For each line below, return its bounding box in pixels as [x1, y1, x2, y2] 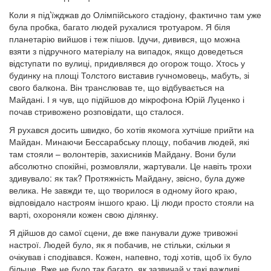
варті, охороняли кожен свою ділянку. [9, 208, 158, 220]
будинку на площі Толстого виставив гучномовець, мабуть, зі [9, 69, 249, 81]
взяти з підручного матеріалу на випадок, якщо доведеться [9, 45, 243, 57]
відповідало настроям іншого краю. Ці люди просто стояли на [9, 196, 254, 208]
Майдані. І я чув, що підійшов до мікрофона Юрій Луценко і [9, 93, 244, 105]
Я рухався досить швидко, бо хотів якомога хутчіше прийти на [9, 123, 254, 135]
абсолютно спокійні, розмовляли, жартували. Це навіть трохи [9, 160, 252, 172]
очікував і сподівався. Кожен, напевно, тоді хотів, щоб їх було [9, 250, 252, 263]
